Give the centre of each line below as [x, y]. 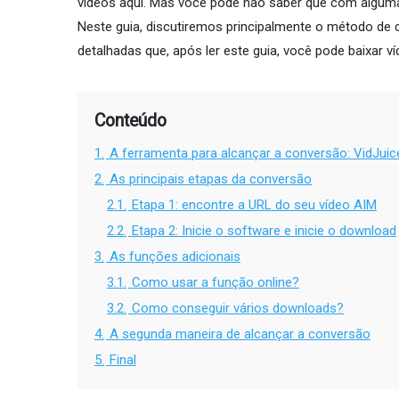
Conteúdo [130, 120]
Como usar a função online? [216, 282]
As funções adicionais [175, 256]
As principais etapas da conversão [211, 179]
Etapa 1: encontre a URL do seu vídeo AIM [254, 204]
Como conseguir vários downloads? [238, 308]
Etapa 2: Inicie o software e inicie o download [264, 230]
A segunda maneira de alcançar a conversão [240, 334]
